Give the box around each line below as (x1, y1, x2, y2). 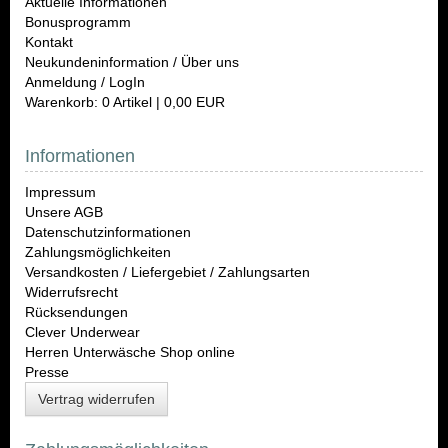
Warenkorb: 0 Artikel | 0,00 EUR (25, 94, 225, 110)
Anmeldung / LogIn (25, 74, 145, 90)
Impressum (25, 184, 96, 200)
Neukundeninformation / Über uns (25, 54, 239, 70)
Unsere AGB (25, 204, 103, 220)
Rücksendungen (25, 304, 128, 320)
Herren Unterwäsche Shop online (25, 344, 235, 360)
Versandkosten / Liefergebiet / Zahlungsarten (25, 264, 310, 280)
